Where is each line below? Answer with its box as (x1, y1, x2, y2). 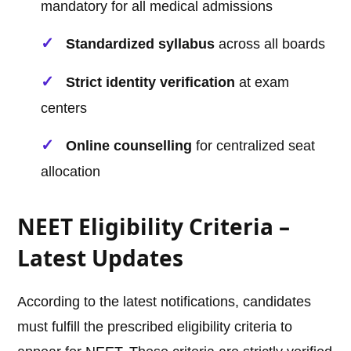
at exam (235, 74, 290, 91)
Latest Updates (17, 243, 184, 273)
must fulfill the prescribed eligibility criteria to (17, 319, 293, 335)
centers (41, 100, 88, 117)
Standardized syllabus (66, 36, 215, 52)
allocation (41, 164, 101, 180)
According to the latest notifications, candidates (17, 294, 312, 310)
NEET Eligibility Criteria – (17, 212, 291, 242)
